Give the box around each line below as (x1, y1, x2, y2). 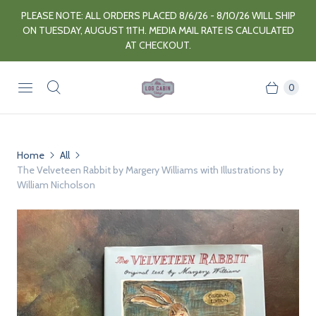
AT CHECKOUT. (125, 39, 191, 51)
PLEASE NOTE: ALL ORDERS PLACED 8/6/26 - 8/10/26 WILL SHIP (20, 9, 296, 22)
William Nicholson (17, 178, 95, 191)
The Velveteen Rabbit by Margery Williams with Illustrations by (17, 164, 284, 176)
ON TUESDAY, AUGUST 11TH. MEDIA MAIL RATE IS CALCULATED (22, 24, 294, 37)
